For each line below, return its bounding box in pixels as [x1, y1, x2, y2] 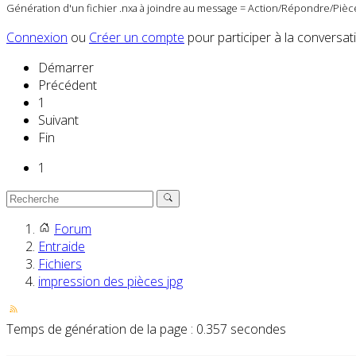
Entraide [38, 238, 85, 256]
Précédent [38, 76, 97, 95]
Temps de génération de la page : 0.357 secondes [6, 320, 286, 339]
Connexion [6, 29, 68, 47]
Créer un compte [89, 29, 184, 47]
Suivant [38, 111, 79, 130]
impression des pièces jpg [38, 273, 183, 291]
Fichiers [38, 255, 82, 273]
